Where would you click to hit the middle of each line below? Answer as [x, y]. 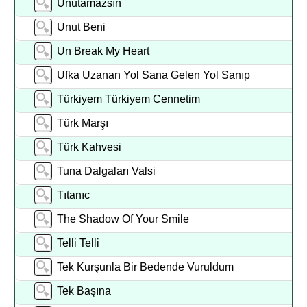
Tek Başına [84, 291]
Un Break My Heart [103, 51]
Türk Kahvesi [94, 147]
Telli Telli [78, 243]
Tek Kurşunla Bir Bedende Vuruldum [146, 267]
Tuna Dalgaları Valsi [107, 171]
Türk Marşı [90, 123]
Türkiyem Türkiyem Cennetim [132, 99]
